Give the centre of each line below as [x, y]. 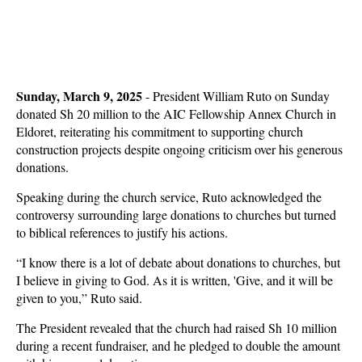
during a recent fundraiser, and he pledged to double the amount [178, 345]
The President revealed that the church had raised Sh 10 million [177, 328]
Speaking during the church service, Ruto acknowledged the [169, 197]
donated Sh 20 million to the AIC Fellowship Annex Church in [176, 114]
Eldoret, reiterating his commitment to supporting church [160, 131]
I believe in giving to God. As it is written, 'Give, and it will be [175, 280]
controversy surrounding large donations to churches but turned [176, 215]
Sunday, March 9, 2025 [81, 96]
